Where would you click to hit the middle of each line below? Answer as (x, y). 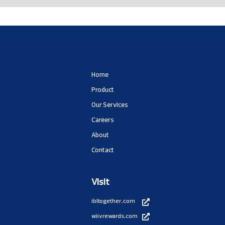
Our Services (110, 105)
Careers (103, 120)
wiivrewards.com (115, 216)
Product (103, 90)
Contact (103, 150)
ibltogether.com (113, 201)
